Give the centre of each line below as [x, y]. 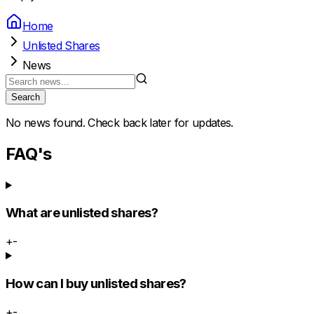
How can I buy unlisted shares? [96, 283]
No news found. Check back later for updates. [120, 122]
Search [26, 97]
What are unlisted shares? [82, 213]
